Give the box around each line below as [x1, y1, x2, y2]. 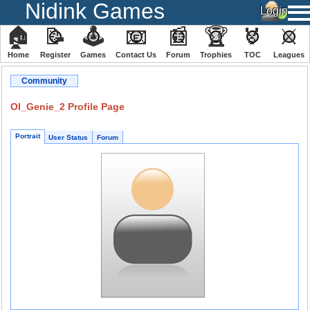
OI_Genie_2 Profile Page [10, 101, 125, 112]
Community [21, 76, 67, 86]
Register [40, 51, 71, 59]
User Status [48, 134, 88, 141]
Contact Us [116, 51, 156, 59]
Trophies [200, 51, 232, 59]
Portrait [15, 132, 40, 140]
